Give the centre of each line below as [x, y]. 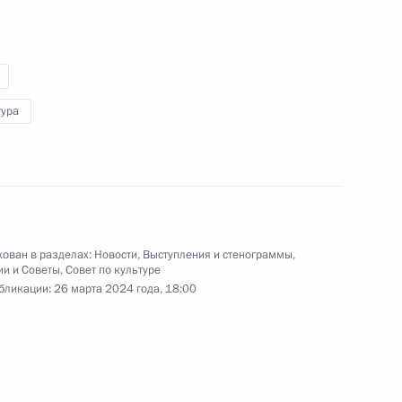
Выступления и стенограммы [217, 254]
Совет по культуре [113, 270]
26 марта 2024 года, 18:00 [125, 288]
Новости [115, 254]
